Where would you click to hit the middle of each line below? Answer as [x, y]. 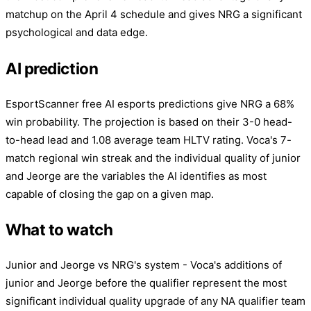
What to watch [59, 230]
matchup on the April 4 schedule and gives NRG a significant [154, 15]
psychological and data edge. [77, 33]
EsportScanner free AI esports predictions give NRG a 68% [150, 103]
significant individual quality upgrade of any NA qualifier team [155, 301]
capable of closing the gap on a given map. [110, 194]
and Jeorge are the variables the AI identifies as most [136, 176]
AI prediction [52, 68]
